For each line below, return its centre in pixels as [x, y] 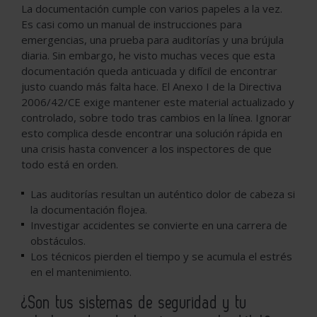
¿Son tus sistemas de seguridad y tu [134, 304]
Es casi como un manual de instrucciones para [132, 24]
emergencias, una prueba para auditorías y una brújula [152, 40]
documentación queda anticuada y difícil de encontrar [149, 71]
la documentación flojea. [89, 210]
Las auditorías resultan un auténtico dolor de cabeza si [163, 194]
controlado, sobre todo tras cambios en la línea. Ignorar [156, 118]
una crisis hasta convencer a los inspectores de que [146, 149]
